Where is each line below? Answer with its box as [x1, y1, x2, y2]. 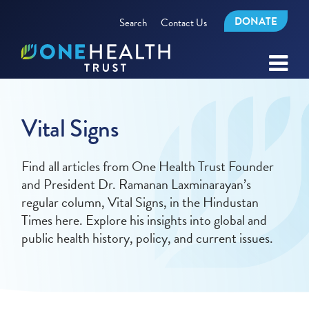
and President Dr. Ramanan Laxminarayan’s [21, 174, 252, 195]
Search [119, 14, 147, 30]
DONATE [234, 14, 277, 29]
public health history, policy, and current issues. [21, 228, 277, 248]
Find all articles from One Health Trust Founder [21, 156, 275, 177]
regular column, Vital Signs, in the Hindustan [21, 192, 259, 212]
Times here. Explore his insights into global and [21, 210, 268, 230]
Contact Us [160, 14, 207, 30]
